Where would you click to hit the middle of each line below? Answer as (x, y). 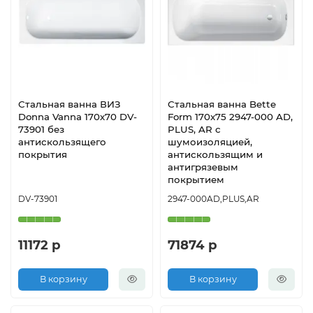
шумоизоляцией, (210, 141)
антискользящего (62, 141)
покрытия (43, 154)
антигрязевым (203, 167)
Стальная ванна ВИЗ (70, 104)
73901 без (41, 129)
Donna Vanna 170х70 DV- (78, 116)
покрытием (196, 179)
